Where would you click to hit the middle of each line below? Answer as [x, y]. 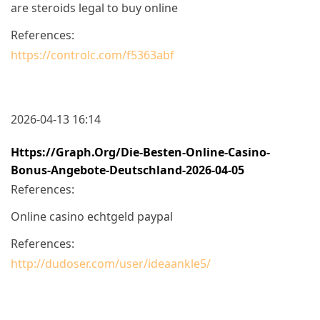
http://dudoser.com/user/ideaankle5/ [111, 263]
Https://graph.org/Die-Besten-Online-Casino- [140, 152]
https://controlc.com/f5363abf [92, 55]
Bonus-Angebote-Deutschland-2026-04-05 [127, 170]
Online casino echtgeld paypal [92, 216]
